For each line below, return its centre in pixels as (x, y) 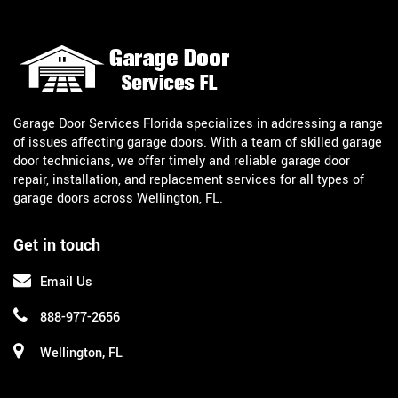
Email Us (66, 282)
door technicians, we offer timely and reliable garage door (182, 161)
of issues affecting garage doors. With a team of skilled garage (198, 142)
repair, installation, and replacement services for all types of (189, 179)
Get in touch (57, 245)
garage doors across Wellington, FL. (118, 198)
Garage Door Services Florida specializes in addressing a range (198, 123)
